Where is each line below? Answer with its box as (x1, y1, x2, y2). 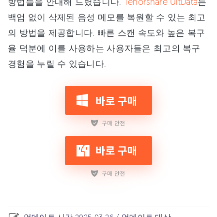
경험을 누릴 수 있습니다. (8, 58, 107, 69)
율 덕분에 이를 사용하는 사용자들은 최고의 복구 (8, 43, 201, 54)
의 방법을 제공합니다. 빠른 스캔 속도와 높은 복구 (8, 27, 205, 38)
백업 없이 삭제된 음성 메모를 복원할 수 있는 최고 (8, 12, 206, 23)
